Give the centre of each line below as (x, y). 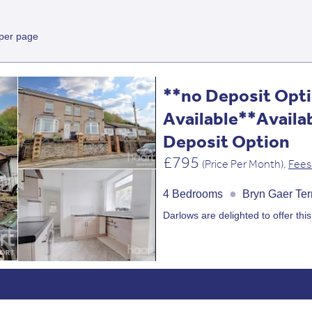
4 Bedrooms (194, 194)
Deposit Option (226, 141)
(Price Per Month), (245, 164)
